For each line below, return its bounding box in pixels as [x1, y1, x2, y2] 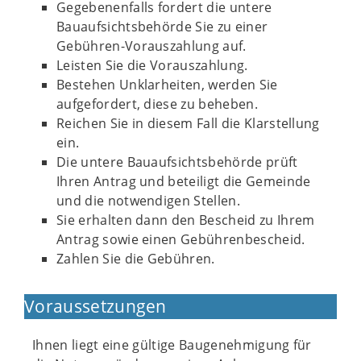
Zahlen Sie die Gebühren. [56, 250, 215, 268]
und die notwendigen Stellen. [56, 192, 240, 210]
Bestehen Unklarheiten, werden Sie [56, 76, 278, 93]
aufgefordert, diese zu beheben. [56, 95, 258, 113]
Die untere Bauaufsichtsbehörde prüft [56, 153, 298, 171]
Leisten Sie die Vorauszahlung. [56, 56, 248, 74]
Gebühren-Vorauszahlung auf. [56, 37, 247, 55]
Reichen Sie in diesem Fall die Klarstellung [56, 114, 320, 132]
